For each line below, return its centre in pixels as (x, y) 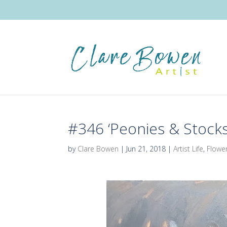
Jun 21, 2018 (146, 149)
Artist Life (188, 149)
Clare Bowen (98, 149)
